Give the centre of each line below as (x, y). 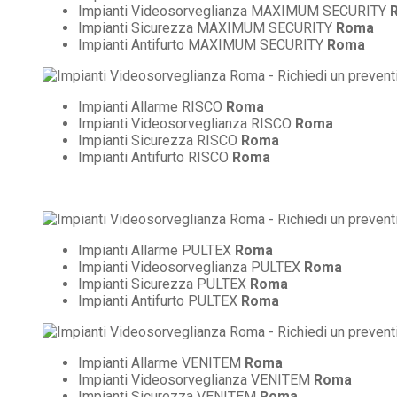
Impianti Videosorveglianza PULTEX (191, 267)
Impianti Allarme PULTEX (156, 250)
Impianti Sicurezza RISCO (160, 140)
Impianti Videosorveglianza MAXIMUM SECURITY (234, 11)
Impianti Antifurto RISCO (155, 157)
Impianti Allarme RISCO (152, 106)
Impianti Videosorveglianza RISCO (187, 123)
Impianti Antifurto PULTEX (160, 300)
